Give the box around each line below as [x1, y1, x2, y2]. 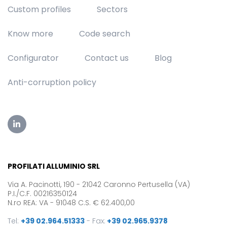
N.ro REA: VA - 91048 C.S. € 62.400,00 [8, 198, 135, 208]
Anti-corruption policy [8, 76, 96, 88]
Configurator [8, 52, 59, 64]
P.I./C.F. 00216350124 [8, 188, 77, 199]
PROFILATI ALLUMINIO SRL [8, 161, 100, 172]
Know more [8, 27, 53, 40]
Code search [79, 27, 131, 40]
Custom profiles [8, 3, 71, 15]
